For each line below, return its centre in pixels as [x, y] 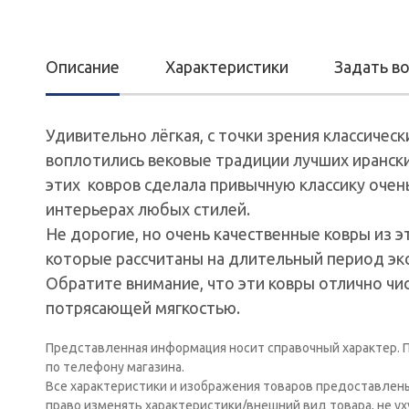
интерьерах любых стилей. [148, 209]
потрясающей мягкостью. [143, 308]
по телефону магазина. [115, 367]
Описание [83, 67]
